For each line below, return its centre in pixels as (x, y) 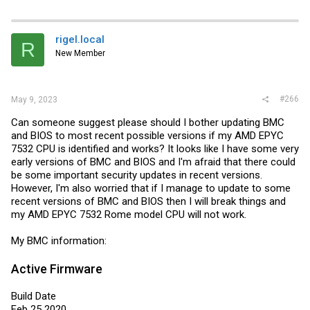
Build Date (34, 296)
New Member (80, 53)
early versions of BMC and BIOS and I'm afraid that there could (153, 162)
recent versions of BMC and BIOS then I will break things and (148, 201)
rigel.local (80, 39)
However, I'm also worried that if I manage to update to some (151, 188)
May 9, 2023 (34, 99)
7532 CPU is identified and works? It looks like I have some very (155, 148)
